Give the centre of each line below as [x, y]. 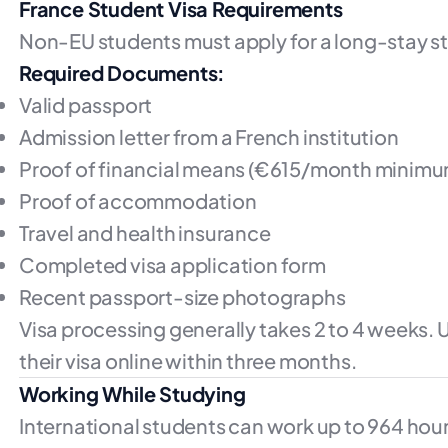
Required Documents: [122, 72]
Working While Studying [132, 393]
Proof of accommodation [138, 200]
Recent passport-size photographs [182, 296]
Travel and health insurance [145, 232]
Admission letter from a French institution [209, 136]
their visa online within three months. [188, 360]
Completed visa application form [172, 264]
